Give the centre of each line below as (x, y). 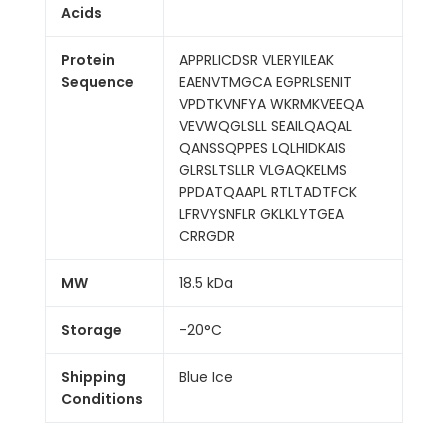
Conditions (102, 399)
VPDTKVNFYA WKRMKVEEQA (271, 104)
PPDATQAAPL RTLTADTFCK (268, 192)
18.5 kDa (206, 283)
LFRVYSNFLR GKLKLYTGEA (261, 214)
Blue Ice (206, 377)
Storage (91, 330)
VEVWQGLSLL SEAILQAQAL (265, 126)
